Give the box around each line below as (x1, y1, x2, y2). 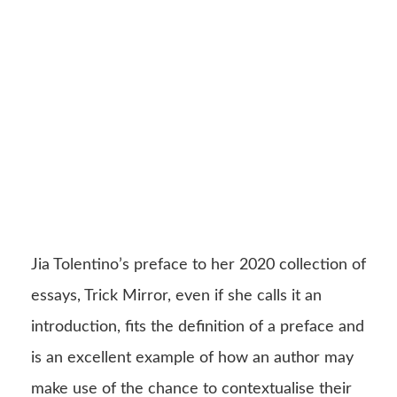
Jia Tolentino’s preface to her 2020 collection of (31, 256, 366, 273)
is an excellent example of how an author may (31, 349, 354, 366)
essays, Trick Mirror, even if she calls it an (31, 287, 322, 304)
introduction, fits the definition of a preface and (31, 318, 364, 335)
